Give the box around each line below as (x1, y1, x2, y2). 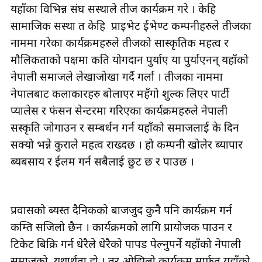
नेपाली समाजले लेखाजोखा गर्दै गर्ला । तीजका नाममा (11, 68, 223, 84)
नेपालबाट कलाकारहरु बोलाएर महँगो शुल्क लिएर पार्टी (11, 85, 229, 101)
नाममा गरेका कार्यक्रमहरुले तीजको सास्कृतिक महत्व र (11, 35, 229, 50)
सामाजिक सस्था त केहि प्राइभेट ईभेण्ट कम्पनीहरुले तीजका (11, 18, 251, 33)
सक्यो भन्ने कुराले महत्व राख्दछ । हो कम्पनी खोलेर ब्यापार (11, 136, 243, 152)
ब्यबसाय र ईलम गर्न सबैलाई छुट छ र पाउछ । (11, 153, 197, 169)
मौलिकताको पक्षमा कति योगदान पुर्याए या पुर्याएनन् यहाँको (11, 51, 249, 67)
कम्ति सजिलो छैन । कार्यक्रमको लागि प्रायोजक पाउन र (11, 219, 232, 235)
